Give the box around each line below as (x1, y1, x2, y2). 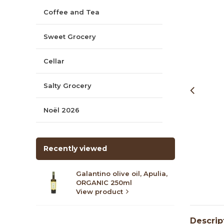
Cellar (43, 56, 64, 65)
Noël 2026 (43, 105, 79, 114)
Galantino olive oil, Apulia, (76, 169, 167, 177)
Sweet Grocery (43, 32, 96, 40)
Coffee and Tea (43, 7, 99, 16)
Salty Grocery (43, 81, 91, 89)
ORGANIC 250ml (76, 178, 132, 186)
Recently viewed (43, 143, 107, 153)
